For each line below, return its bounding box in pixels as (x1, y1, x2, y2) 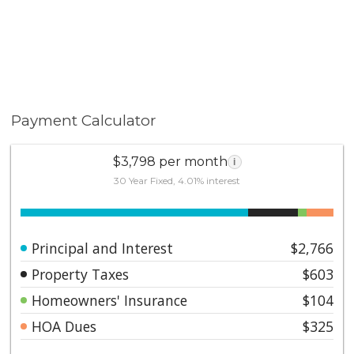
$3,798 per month (112, 153, 228, 169)
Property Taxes (32, 264, 130, 284)
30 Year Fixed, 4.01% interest (114, 174, 240, 186)
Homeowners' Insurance (32, 290, 188, 310)
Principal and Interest (32, 238, 174, 258)
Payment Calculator (11, 111, 156, 130)
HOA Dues (32, 316, 97, 336)
